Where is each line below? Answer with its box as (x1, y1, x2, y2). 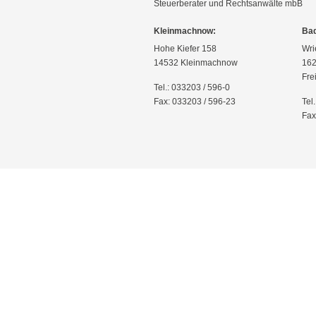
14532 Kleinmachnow (154, 57, 238, 68)
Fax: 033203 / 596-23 (154, 96, 236, 107)
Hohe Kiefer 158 (154, 43, 217, 54)
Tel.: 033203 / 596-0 (154, 82, 230, 92)
